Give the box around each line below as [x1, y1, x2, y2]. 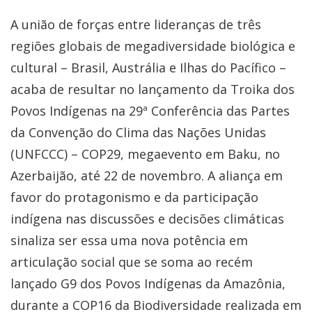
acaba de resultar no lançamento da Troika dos [10, 80, 295, 97]
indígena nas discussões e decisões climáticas [10, 210, 284, 227]
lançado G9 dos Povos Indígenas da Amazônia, [10, 274, 286, 292]
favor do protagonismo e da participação [10, 188, 258, 205]
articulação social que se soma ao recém [10, 253, 253, 270]
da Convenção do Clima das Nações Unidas [10, 123, 266, 141]
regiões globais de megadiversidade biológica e [10, 37, 295, 54]
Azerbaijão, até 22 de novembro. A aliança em [10, 166, 283, 184]
